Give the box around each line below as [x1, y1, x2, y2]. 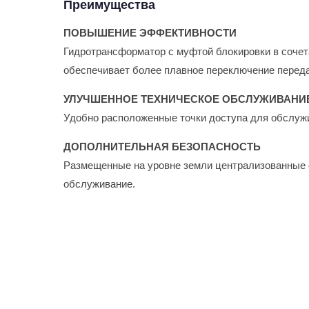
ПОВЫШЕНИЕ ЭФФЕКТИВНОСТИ [63, 27, 237, 39]
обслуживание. [63, 178, 135, 190]
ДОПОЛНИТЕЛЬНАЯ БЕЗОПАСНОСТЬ [63, 141, 261, 152]
